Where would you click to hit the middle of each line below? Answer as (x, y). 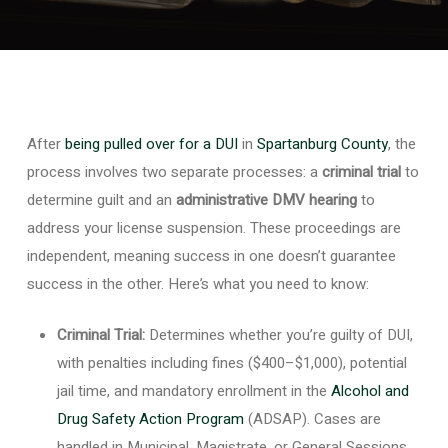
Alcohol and (369, 390)
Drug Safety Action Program (150, 418)
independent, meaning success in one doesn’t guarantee (211, 256)
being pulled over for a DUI (151, 144)
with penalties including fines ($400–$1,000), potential (231, 362)
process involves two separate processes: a (174, 172)
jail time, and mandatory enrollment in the (193, 390)
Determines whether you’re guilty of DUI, (278, 334)
